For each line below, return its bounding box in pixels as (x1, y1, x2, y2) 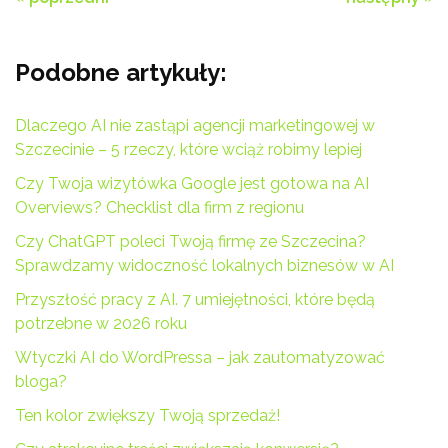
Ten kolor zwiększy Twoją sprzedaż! (15, 406, 280, 425)
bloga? (15, 372, 67, 391)
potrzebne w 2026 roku (15, 314, 187, 333)
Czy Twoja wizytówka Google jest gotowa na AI (15, 174, 369, 193)
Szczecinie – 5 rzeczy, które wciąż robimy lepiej (15, 140, 362, 159)
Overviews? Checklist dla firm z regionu (15, 198, 304, 217)
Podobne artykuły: (15, 58, 227, 87)
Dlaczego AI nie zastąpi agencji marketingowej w (15, 116, 375, 135)
